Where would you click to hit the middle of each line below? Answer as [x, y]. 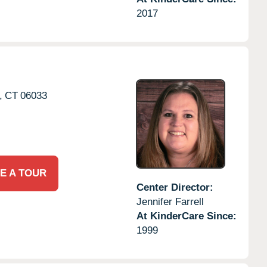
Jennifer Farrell [170, 201]
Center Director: [175, 187]
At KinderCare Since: [186, 216]
